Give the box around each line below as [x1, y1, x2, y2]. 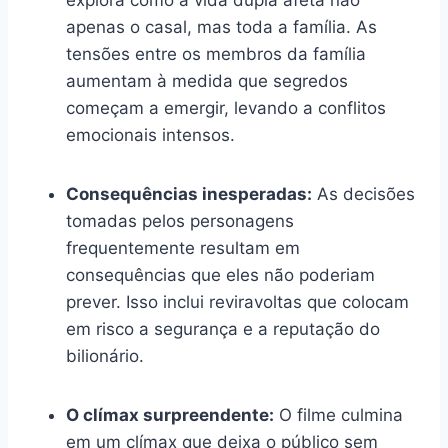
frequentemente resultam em [66, 237, 300, 258]
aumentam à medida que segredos [66, 70, 348, 91]
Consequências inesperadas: [66, 183, 312, 204]
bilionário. [66, 345, 144, 366]
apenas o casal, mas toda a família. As [66, 16, 377, 37]
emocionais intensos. [66, 124, 235, 145]
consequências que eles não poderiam [66, 264, 375, 285]
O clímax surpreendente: [66, 404, 274, 425]
